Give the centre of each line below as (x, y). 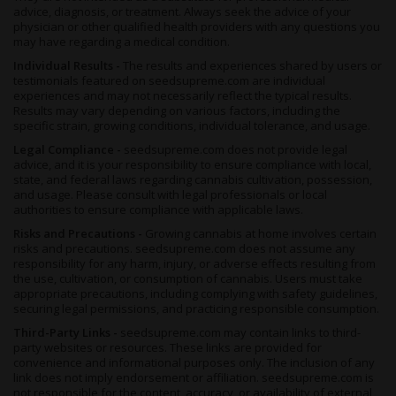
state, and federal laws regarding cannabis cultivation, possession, (193, 179)
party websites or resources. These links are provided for (168, 347)
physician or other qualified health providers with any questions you (197, 27)
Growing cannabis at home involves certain (261, 233)
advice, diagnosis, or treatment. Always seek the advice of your (182, 11)
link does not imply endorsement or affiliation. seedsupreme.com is (194, 377)
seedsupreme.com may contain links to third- (240, 332)
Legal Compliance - (69, 149)
